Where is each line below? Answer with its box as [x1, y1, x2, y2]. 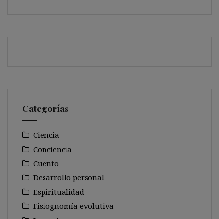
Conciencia [33, 144, 72, 154]
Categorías [22, 103, 68, 114]
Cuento [33, 158, 59, 168]
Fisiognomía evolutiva [33, 201, 114, 211]
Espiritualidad [33, 187, 84, 197]
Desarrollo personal [33, 173, 104, 182]
